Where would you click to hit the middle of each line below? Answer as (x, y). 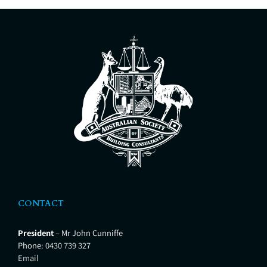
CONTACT (41, 204)
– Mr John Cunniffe (88, 233)
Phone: (32, 246)
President (36, 233)
